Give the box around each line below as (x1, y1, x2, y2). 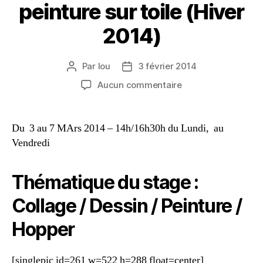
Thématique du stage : (12, 170, 199, 194)
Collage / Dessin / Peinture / (12, 194, 242, 217)
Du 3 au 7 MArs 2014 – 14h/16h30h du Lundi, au (12, 121, 224, 135)
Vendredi (12, 136, 50, 150)
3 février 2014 (137, 60, 197, 72)
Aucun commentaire (97, 79, 182, 90)
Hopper (12, 217, 75, 241)
